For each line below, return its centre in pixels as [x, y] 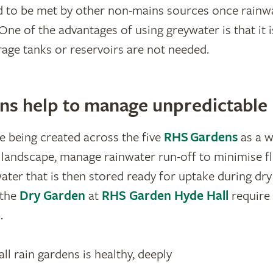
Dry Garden [52, 196]
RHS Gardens [200, 137]
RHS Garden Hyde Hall [165, 196]
